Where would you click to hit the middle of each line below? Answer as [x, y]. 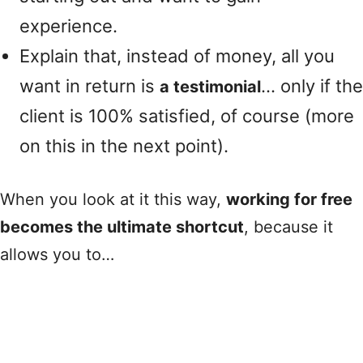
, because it [288, 227]
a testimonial [210, 87]
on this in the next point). [124, 146]
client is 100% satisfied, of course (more [187, 116]
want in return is [90, 86]
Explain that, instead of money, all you [177, 56]
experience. [68, 26]
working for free [289, 199]
